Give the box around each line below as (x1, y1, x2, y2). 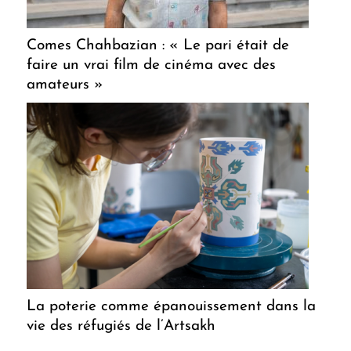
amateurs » (27, 78, 103, 93)
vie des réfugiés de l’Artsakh (27, 319, 215, 335)
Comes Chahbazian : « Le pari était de (27, 38, 289, 54)
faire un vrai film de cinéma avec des (27, 58, 276, 74)
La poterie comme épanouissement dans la (27, 299, 316, 315)
